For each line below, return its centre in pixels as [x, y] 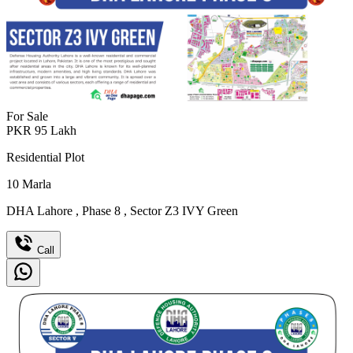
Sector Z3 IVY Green [182, 210]
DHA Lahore [41, 210]
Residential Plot [45, 157]
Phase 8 [101, 210]
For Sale [27, 116]
